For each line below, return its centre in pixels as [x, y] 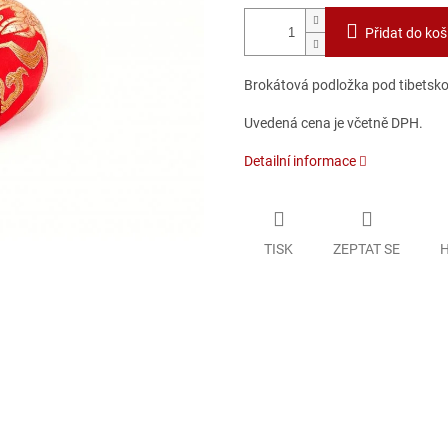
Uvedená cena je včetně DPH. [333, 123]
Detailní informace [300, 161]
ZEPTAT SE [366, 248]
